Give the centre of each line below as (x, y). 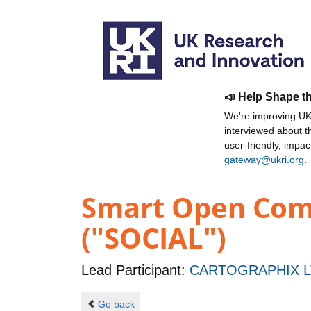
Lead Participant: (135, 270)
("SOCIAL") (154, 238)
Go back (116, 304)
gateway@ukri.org (264, 160)
